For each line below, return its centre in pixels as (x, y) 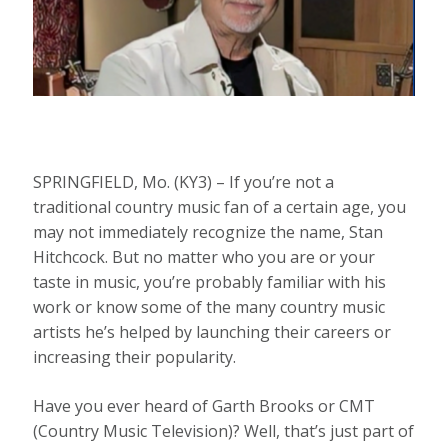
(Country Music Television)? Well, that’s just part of (224, 430)
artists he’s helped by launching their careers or (212, 331)
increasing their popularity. (135, 356)
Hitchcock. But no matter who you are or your (204, 256)
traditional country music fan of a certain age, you (220, 206)
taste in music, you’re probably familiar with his (210, 281)
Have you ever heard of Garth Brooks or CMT (204, 405)
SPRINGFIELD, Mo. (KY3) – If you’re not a (184, 181)
